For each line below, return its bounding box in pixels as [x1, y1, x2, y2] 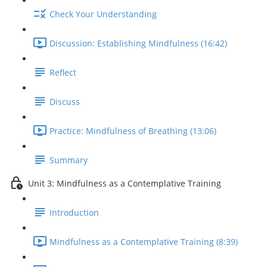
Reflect [49, 67, 76, 79]
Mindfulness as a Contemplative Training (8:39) [49, 236, 238, 248]
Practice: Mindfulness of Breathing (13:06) [49, 125, 216, 137]
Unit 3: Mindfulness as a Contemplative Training [28, 178, 221, 190]
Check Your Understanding [49, 8, 157, 20]
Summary [49, 154, 88, 166]
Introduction [49, 207, 99, 219]
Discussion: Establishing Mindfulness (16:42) [49, 38, 227, 49]
